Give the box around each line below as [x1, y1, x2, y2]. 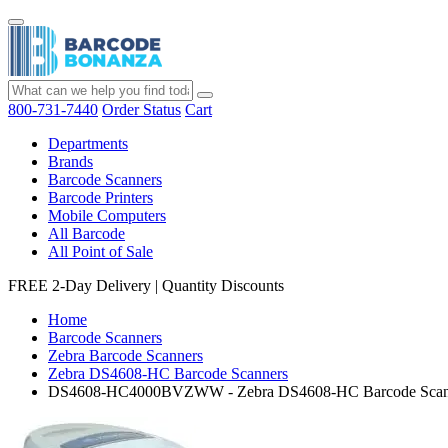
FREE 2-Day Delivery [8, 277, 151, 294]
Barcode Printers [48, 189, 153, 206]
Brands [48, 153, 93, 170]
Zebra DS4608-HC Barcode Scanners [48, 365, 288, 382]
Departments [48, 135, 128, 152]
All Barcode [48, 225, 125, 242]
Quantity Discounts [162, 277, 284, 294]
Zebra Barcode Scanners [48, 347, 203, 364]
